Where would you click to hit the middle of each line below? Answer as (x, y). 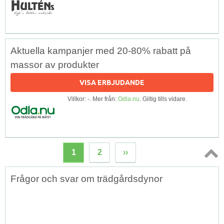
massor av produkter (55, 64)
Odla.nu (129, 99)
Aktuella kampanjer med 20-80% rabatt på (101, 50)
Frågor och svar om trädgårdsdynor (86, 178)
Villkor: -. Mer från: (93, 99)
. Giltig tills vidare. (163, 99)
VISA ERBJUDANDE (112, 82)
